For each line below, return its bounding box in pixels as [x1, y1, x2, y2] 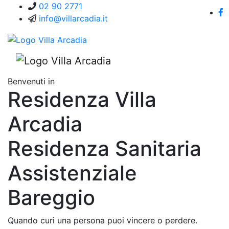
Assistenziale [8, 161, 137, 186]
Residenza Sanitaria [8, 136, 201, 162]
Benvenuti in [8, 76, 55, 87]
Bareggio [8, 185, 95, 211]
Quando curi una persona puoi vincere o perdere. [8, 215, 197, 226]
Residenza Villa [8, 87, 156, 112]
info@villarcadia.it [39, 13, 108, 24]
